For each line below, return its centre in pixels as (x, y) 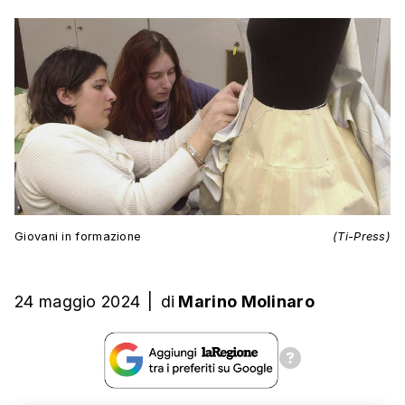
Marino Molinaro (246, 302)
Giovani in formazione (78, 237)
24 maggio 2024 (78, 302)
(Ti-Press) (362, 237)
